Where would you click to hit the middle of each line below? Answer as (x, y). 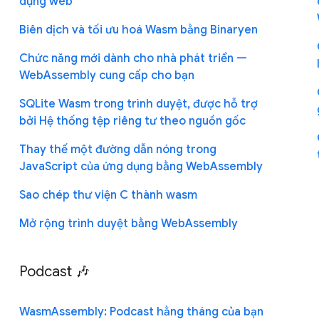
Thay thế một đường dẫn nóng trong (117, 149)
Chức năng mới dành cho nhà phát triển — (133, 58)
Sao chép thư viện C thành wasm (108, 195)
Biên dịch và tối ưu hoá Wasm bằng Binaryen (138, 30)
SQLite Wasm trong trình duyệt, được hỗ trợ (138, 104)
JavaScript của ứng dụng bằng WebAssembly (141, 166)
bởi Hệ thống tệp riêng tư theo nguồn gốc (132, 121)
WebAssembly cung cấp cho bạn (106, 75)
